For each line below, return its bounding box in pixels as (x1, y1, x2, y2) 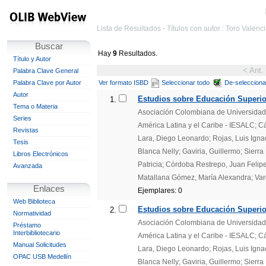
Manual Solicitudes (13, 241, 66, 248)
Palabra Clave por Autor (13, 79, 81, 86)
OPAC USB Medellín (13, 253, 71, 260)
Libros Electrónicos (13, 150, 68, 157)
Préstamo (13, 221, 41, 229)
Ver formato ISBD (99, 79, 148, 86)
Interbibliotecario (13, 229, 60, 236)
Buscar (34, 42, 63, 51)
